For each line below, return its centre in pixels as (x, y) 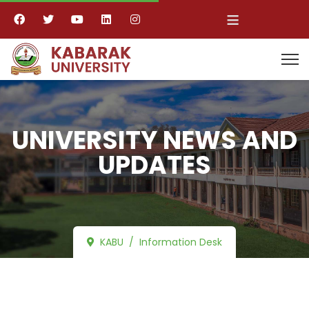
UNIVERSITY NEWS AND (154, 140)
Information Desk (181, 242)
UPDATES (154, 165)
